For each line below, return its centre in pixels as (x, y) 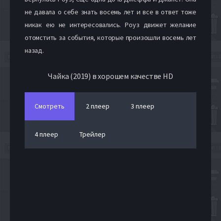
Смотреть (50, 106)
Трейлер (92, 134)
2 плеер (98, 106)
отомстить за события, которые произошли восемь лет (110, 37)
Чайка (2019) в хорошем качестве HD (110, 76)
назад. (34, 50)
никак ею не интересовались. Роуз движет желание (110, 24)
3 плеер (143, 106)
